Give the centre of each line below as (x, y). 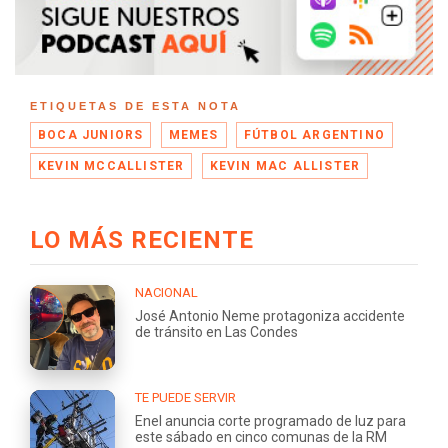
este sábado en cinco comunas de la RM (261, 436)
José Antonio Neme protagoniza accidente (270, 315)
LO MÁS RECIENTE (142, 239)
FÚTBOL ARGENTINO (314, 135)
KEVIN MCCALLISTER (111, 166)
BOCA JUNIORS (91, 135)
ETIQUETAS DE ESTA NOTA (135, 106)
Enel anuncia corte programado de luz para (270, 420)
